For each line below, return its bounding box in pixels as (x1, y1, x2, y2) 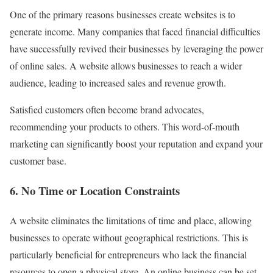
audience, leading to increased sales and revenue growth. (10, 76, 226, 90)
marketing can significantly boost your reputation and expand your (10, 137, 263, 151)
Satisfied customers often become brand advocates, (10, 103, 204, 116)
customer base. (10, 154, 66, 168)
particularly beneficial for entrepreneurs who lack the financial (10, 247, 247, 261)
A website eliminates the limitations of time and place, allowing (10, 213, 252, 227)
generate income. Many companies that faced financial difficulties (10, 25, 260, 38)
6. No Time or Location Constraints (10, 182, 180, 199)
